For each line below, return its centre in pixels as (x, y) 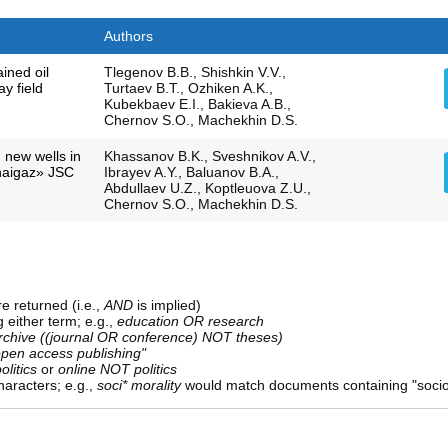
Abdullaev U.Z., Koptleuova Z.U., (207, 188)
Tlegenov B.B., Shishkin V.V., (194, 72)
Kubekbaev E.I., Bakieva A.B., (197, 104)
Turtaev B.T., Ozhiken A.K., (188, 88)
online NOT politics (117, 369)
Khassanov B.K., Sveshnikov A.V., (209, 156)
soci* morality (138, 385)
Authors (128, 36)
